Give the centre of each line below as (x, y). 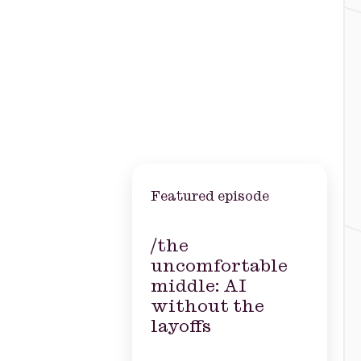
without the (207, 306)
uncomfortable (219, 266)
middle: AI (198, 286)
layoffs (180, 326)
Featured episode (210, 197)
